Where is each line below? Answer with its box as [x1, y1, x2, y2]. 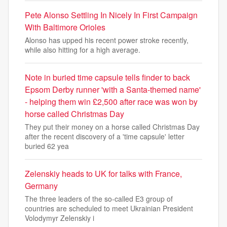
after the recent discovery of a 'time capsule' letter [25, 131, 184, 141]
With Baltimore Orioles [25, 21, 105, 33]
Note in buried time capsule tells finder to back [25, 71, 190, 83]
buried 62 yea [25, 141, 69, 151]
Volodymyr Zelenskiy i [25, 213, 94, 223]
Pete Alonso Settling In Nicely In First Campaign [25, 9, 198, 21]
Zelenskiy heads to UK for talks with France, [25, 168, 182, 179]
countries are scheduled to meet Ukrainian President [25, 203, 193, 213]
